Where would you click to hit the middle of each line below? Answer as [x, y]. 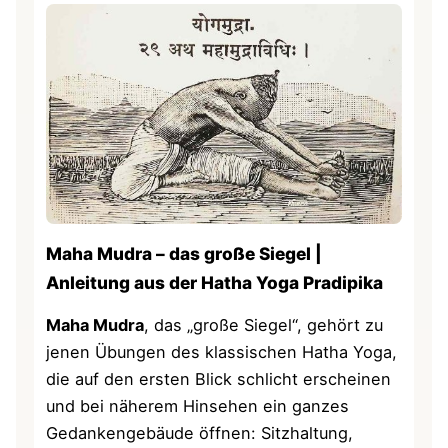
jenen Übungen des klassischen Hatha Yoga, [222, 351]
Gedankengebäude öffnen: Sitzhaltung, [200, 432]
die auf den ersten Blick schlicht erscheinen [219, 378]
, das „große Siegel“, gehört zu [264, 324]
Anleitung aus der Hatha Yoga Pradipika [215, 283]
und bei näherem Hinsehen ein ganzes [198, 405]
